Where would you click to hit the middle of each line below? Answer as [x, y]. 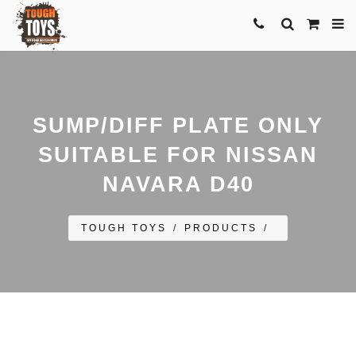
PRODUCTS [221, 228]
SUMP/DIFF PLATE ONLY [178, 126]
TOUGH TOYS [124, 228]
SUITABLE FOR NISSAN [178, 155]
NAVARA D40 [178, 184]
